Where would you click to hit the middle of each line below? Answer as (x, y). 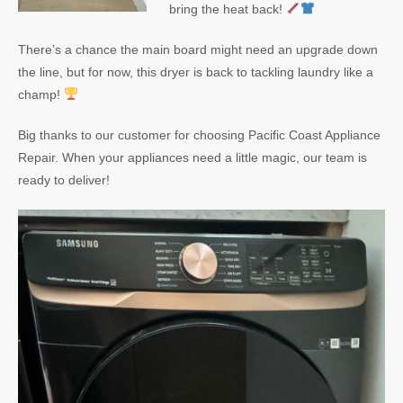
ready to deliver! (64, 180)
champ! (41, 94)
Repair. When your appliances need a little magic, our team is (193, 157)
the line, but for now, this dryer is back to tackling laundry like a (196, 72)
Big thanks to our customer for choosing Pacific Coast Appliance (199, 135)
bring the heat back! (227, 9)
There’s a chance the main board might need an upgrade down (198, 49)
